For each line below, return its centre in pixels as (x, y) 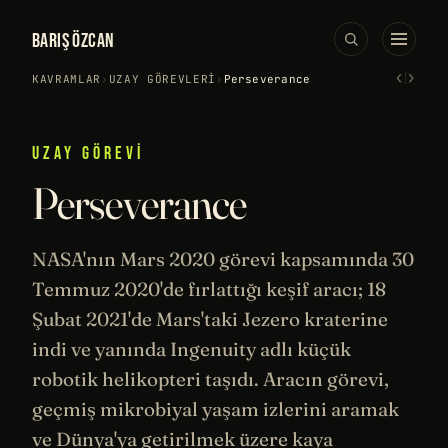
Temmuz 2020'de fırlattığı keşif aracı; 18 (209, 289)
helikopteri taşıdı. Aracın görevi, (243, 379)
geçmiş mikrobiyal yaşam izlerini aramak (215, 409)
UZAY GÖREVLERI (162, 79)
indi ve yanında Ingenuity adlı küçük (191, 349)
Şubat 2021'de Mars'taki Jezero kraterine (210, 319)
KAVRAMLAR (66, 79)
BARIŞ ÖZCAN (73, 41)
